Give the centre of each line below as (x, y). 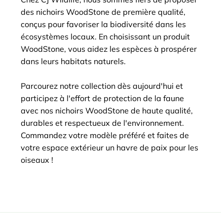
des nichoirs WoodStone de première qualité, (103, 12)
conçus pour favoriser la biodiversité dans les (103, 24)
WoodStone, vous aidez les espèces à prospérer (109, 49)
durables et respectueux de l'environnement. (102, 123)
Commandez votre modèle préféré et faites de (105, 135)
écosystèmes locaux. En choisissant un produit (105, 37)
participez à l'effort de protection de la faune (102, 98)
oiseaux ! (37, 160)
